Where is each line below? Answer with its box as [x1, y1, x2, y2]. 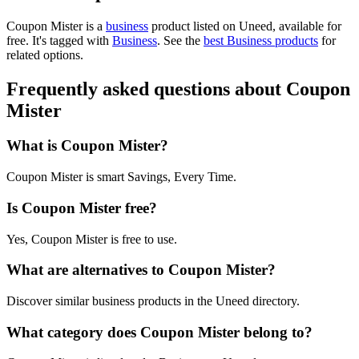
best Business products [204, 33, 318, 47]
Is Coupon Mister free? [6, 199, 157, 216]
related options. [6, 47, 83, 62]
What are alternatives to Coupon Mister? [6, 261, 276, 279]
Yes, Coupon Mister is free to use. [6, 232, 177, 246]
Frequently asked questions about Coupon [6, 78, 350, 99]
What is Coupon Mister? [6, 137, 168, 155]
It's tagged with [32, 33, 112, 47]
